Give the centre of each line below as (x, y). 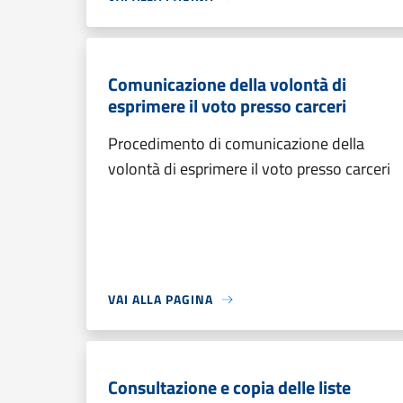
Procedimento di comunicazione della (236, 143)
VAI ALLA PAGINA (161, 299)
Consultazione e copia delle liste (229, 387)
